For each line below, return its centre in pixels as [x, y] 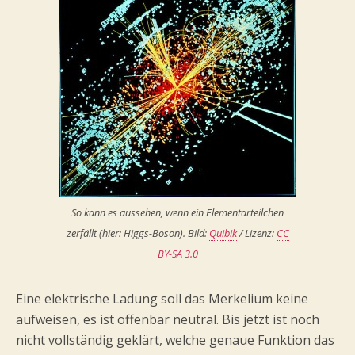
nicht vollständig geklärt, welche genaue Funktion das [175, 340]
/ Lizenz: [256, 233]
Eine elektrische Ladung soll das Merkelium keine [162, 299]
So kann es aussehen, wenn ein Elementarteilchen [177, 212]
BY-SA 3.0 [177, 254]
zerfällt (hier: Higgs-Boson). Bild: [137, 233]
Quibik [223, 233]
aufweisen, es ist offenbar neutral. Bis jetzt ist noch [168, 319]
